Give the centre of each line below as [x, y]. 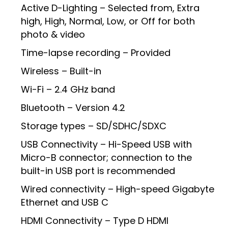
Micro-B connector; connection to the [106, 158]
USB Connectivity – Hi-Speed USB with [106, 145]
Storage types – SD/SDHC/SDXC [94, 126]
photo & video [53, 35]
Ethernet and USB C [65, 203]
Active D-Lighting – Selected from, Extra [110, 8]
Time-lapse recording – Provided [96, 53]
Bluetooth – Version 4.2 [73, 108]
